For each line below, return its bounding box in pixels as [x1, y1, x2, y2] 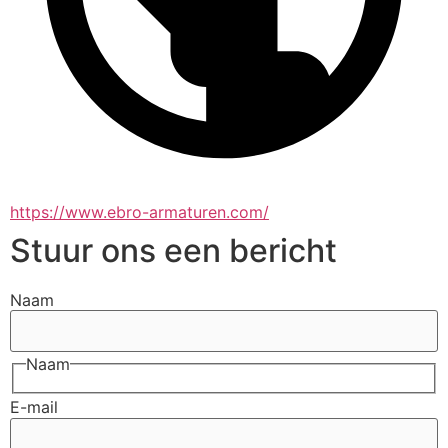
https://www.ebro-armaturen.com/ [10, 202, 269, 222]
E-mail [10, 397, 58, 418]
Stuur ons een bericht [10, 231, 337, 270]
